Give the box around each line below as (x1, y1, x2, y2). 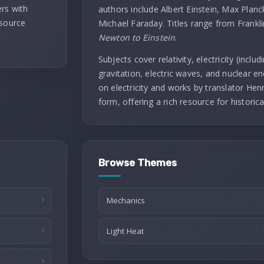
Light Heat (106, 226, 144, 236)
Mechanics (106, 195, 145, 206)
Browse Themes (98, 157, 177, 169)
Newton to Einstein (98, 32, 176, 43)
